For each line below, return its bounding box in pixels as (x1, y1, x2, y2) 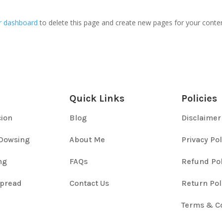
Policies (181, 92, 218, 104)
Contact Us (69, 178, 109, 188)
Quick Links (69, 92, 124, 104)
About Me (69, 134, 105, 144)
